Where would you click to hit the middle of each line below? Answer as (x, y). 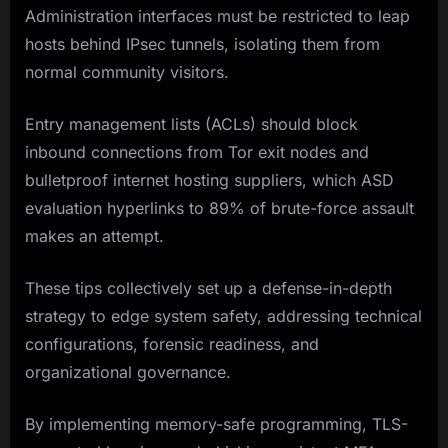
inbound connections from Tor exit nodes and (197, 152)
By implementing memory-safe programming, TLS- (216, 424)
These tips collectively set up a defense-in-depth (208, 288)
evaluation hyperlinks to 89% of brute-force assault (219, 208)
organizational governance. (130, 372)
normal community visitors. (129, 72)
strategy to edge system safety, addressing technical (223, 316)
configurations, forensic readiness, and (172, 344)
